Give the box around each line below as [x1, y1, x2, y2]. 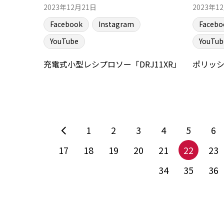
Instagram [98, 18, 134, 29]
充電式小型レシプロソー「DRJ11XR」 [43, 58, 181, 70]
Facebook [50, 18, 82, 29]
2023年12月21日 [43, 1, 96, 12]
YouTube [50, 35, 78, 46]
